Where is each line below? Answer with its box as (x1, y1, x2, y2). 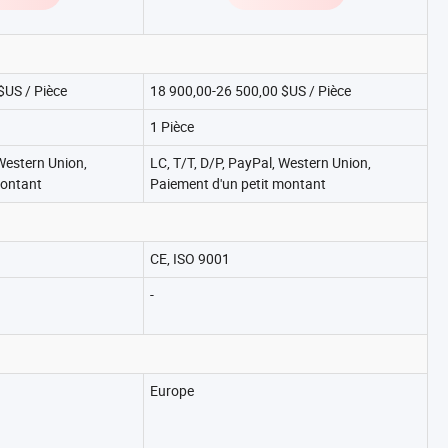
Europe (150, 381, 194, 400)
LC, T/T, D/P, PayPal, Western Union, (150, 153, 371, 172)
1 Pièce (150, 117, 194, 136)
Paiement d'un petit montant (150, 174, 326, 193)
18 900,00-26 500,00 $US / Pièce (150, 81, 351, 100)
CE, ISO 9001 (150, 249, 230, 268)
